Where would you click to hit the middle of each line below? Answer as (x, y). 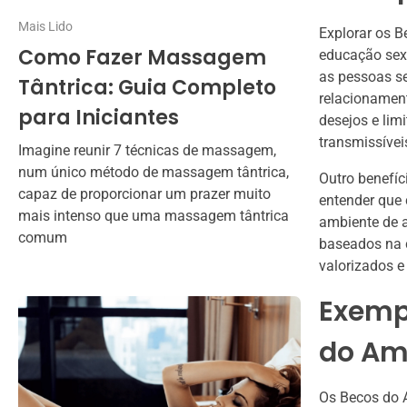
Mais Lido (45, 26)
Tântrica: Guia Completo (147, 88)
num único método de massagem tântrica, (154, 173)
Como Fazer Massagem (142, 58)
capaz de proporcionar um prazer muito (144, 194)
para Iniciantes (99, 118)
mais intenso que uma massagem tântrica (154, 216)
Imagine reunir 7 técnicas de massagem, (147, 151)
